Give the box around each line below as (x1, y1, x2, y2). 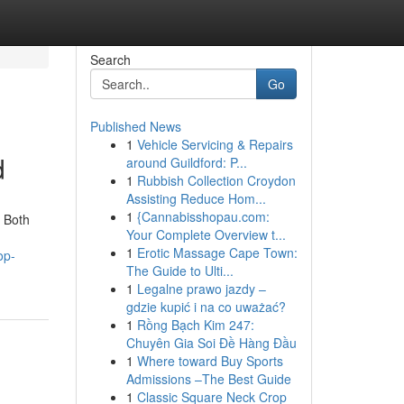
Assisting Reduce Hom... (125, 189, 266, 207)
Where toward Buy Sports (136, 352, 283, 370)
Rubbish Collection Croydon (136, 171, 296, 189)
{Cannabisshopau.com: (136, 207, 270, 225)
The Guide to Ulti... (125, 262, 234, 280)
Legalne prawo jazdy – (136, 280, 266, 298)
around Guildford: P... (125, 153, 247, 171)
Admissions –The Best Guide (125, 370, 291, 388)
